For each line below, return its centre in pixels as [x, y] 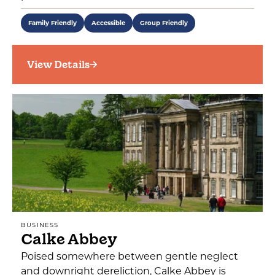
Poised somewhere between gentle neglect [130, 256]
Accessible [108, 23]
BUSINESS [40, 225]
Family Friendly [52, 23]
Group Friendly [164, 23]
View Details [58, 64]
